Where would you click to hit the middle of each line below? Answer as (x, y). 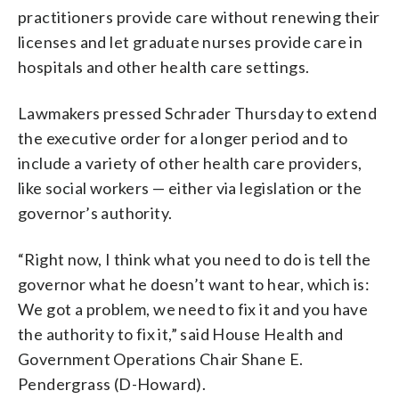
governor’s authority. (95, 212)
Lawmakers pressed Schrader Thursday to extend (197, 113)
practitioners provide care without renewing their (199, 16)
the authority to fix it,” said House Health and (181, 334)
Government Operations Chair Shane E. (161, 358)
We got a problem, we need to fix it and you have (193, 309)
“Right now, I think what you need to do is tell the (195, 259)
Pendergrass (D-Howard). (112, 383)
